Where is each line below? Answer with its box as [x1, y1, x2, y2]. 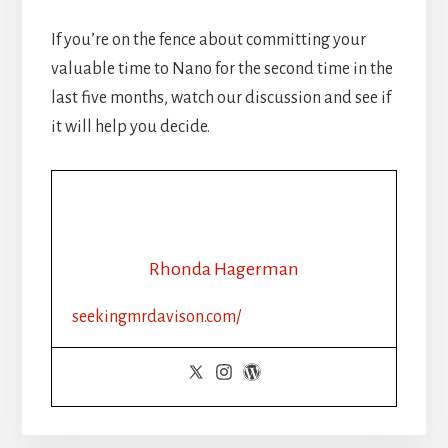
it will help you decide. [50, 117, 210, 136]
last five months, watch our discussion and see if [50, 88, 391, 107]
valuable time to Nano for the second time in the [50, 59, 393, 78]
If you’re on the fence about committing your [50, 30, 366, 49]
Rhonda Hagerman [149, 258, 299, 279]
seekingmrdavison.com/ [71, 307, 241, 326]
